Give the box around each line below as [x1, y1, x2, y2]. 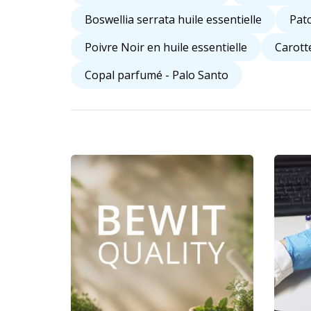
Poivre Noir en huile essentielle [85, 40, 247, 56]
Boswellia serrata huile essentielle [85, 12, 262, 28]
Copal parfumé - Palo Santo [85, 67, 228, 83]
